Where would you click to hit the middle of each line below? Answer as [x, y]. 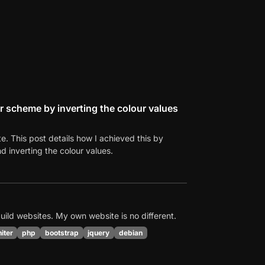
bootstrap [62, 232]
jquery [99, 232]
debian [130, 232]
